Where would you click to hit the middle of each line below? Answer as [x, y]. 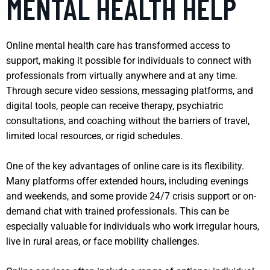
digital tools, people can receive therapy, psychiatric [115, 105]
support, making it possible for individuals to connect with [129, 60]
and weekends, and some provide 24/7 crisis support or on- [131, 196]
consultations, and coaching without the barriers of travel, [128, 121]
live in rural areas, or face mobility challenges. [103, 241]
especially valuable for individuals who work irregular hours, [133, 226]
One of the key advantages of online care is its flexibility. [125, 166]
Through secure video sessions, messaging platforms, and [130, 90]
